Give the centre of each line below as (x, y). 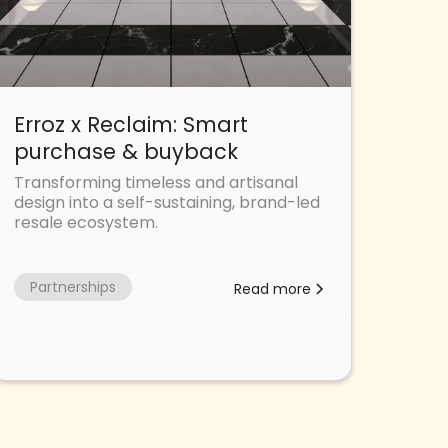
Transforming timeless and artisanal (156, 183)
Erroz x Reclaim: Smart (131, 125)
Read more (272, 289)
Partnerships (73, 287)
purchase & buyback (126, 152)
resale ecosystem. (86, 223)
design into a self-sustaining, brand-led (167, 203)
